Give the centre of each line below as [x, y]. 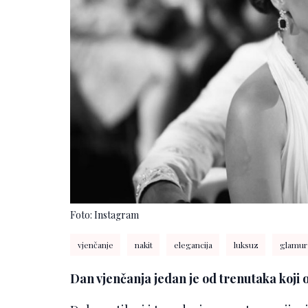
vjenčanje [95, 244]
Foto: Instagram [104, 214]
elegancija [193, 244]
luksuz [246, 244]
